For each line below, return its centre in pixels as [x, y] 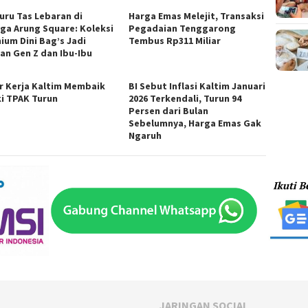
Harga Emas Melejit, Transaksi [197, 16]
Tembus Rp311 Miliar [175, 41]
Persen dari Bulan [169, 111]
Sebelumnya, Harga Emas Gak [195, 123]
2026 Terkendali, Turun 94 [185, 99]
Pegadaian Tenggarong [183, 29]
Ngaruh [145, 136]
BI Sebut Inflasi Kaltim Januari [197, 86]
